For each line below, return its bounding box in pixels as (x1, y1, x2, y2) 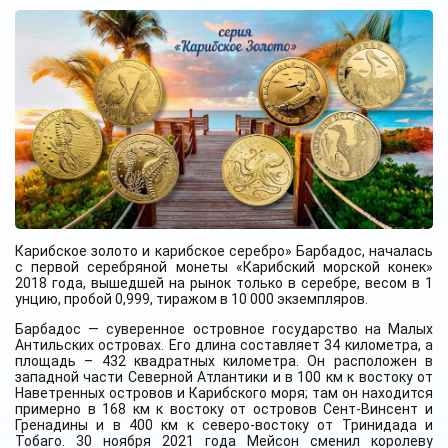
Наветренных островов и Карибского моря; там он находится (15, 384, 433, 401)
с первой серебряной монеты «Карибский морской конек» (15, 258, 433, 275)
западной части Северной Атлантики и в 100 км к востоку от (15, 368, 433, 385)
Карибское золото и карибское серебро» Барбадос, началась (15, 242, 433, 259)
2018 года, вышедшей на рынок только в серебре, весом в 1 (15, 274, 433, 291)
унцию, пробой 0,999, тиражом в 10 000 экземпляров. (15, 290, 368, 307)
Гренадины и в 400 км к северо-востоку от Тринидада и (15, 416, 433, 433)
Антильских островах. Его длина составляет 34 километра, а (15, 336, 433, 353)
